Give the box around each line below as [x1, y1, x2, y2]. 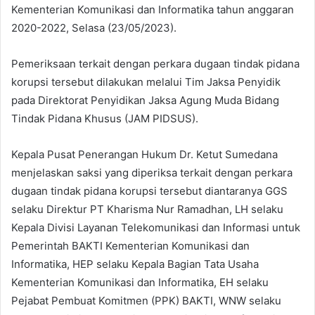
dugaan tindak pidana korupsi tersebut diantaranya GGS [11, 184, 288, 198]
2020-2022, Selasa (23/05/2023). [11, 21, 176, 35]
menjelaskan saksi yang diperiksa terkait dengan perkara [11, 166, 292, 180]
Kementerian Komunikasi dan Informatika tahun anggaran [11, 3, 294, 17]
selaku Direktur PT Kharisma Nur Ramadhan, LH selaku [11, 202, 283, 217]
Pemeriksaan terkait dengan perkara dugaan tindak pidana [11, 57, 300, 71]
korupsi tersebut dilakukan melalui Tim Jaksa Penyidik [11, 75, 281, 89]
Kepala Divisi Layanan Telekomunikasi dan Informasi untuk [11, 221, 300, 235]
